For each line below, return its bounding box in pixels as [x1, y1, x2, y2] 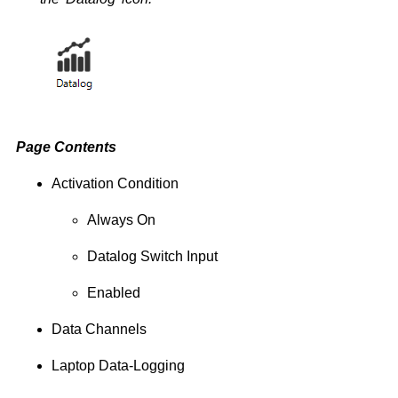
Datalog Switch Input [87, 249, 218, 264]
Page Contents [16, 139, 116, 155]
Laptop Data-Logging [52, 358, 185, 373]
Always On [87, 212, 155, 227]
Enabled [87, 285, 140, 300]
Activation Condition [52, 176, 179, 191]
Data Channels [52, 322, 147, 337]
